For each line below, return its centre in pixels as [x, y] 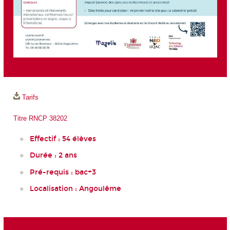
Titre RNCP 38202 [40, 118]
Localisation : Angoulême [75, 188]
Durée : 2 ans [53, 156]
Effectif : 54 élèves [63, 139]
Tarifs [30, 98]
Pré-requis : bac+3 [63, 172]
